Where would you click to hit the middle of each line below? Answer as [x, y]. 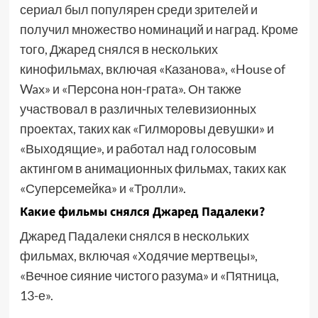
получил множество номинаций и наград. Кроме [159, 29]
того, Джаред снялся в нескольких [119, 49]
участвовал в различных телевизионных [138, 109]
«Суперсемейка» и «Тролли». [103, 188]
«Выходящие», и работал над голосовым [138, 148]
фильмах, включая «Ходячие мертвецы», [138, 256]
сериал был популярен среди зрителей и [138, 9]
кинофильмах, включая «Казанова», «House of [152, 69]
